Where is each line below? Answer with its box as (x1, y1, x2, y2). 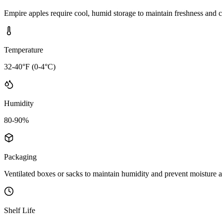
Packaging (4, 152, 37, 161)
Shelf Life (4, 206, 35, 215)
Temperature (4, 45, 43, 54)
